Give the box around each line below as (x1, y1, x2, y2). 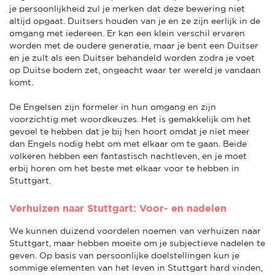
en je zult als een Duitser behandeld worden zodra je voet (9, 52, 255, 63)
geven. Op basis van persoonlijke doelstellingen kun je (9, 250, 239, 260)
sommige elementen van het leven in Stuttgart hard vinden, (9, 262, 263, 273)
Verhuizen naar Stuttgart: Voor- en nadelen (9, 202, 227, 214)
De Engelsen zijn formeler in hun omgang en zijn (9, 101, 216, 112)
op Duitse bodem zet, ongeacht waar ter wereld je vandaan (9, 64, 261, 75)
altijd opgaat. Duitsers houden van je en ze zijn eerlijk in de (9, 15, 260, 26)
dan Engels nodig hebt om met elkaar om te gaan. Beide (9, 138, 247, 149)
